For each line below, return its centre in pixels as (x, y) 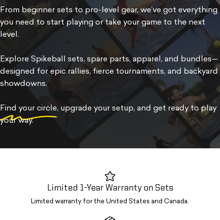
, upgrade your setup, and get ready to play (137, 108)
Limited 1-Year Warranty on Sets (110, 188)
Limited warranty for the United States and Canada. (110, 201)
